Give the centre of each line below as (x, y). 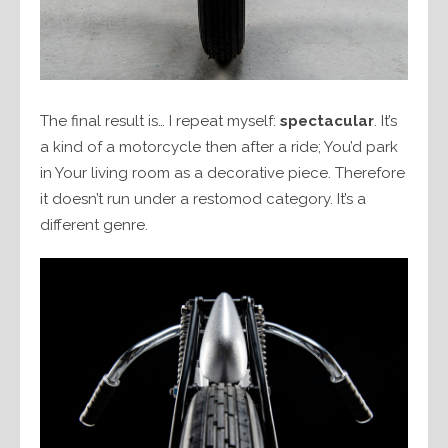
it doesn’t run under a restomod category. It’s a (203, 198)
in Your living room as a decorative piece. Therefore (222, 172)
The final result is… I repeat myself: (158, 120)
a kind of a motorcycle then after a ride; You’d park (219, 146)
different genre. (94, 224)
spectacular (325, 120)
